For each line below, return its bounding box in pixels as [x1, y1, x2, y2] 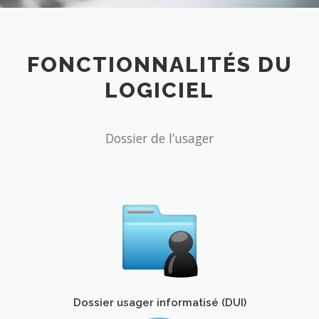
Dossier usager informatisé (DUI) [73, 296, 246, 308]
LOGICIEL [105, 77, 214, 103]
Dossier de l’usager [105, 129, 214, 147]
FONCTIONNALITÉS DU [26, 51, 293, 77]
